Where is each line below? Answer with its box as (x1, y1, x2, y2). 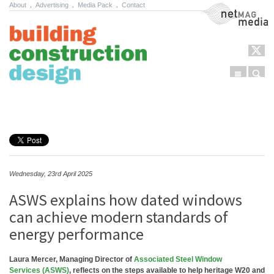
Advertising (35, 1, 68, 9)
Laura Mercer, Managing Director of (9, 255, 134, 264)
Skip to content (14, 102, 72, 111)
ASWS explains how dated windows (9, 190, 242, 210)
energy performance (9, 224, 144, 244)
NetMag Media (201, 4, 250, 12)
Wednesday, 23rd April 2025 (9, 170, 92, 177)
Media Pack (78, 1, 113, 9)
